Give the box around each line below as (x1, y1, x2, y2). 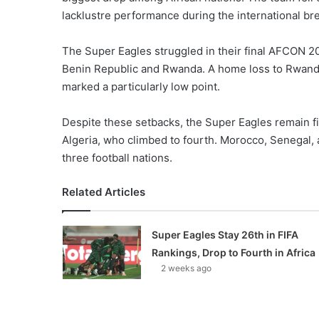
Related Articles (62, 184, 145, 199)
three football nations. (62, 150, 172, 164)
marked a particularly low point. (62, 79, 220, 93)
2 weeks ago (160, 262, 211, 273)
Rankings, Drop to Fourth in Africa (151, 246, 315, 258)
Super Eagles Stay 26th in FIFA (151, 228, 298, 241)
